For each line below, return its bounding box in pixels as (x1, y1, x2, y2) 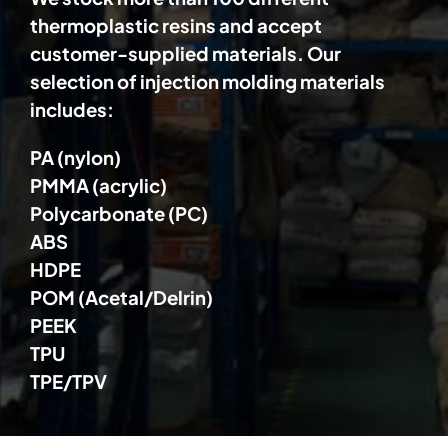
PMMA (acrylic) (30, 174, 167, 198)
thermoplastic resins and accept (30, 14, 322, 38)
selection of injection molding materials (30, 70, 385, 94)
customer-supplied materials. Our (30, 42, 341, 66)
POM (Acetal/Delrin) (30, 286, 213, 310)
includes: (30, 98, 114, 122)
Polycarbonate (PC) (30, 202, 208, 226)
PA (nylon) (30, 146, 121, 170)
